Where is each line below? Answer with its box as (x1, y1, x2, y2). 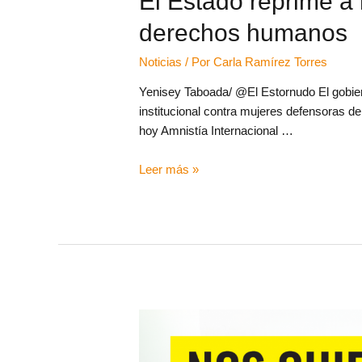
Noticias (139, 54, 183, 69)
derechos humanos (139, 19, 355, 46)
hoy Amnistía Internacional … (139, 123, 294, 137)
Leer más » (139, 162, 200, 176)
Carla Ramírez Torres (213, 54, 328, 69)
